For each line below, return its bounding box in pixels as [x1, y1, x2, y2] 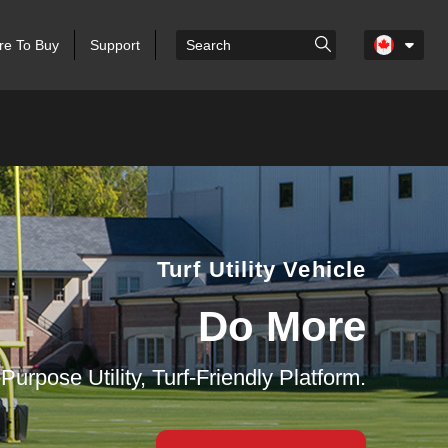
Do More [198, 303, 366, 350]
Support [89, 37, 140, 53]
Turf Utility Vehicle [157, 257, 366, 282]
